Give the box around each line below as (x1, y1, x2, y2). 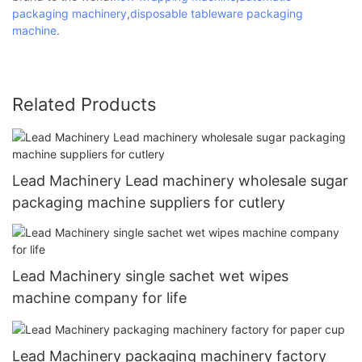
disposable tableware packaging (130, 6, 303, 20)
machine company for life (12, 289, 187, 307)
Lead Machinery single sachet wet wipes (12, 267, 288, 285)
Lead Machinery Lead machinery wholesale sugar (12, 171, 348, 189)
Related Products (12, 93, 157, 115)
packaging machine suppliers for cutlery (12, 193, 285, 211)
